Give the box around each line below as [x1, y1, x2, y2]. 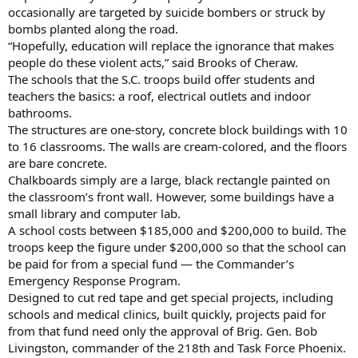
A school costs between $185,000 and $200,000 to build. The [8, 221, 346, 238]
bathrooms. [8, 104, 72, 121]
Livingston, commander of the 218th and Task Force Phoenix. [8, 339, 346, 356]
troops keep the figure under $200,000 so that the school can [8, 238, 346, 255]
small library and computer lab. [8, 205, 181, 221]
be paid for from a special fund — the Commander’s [8, 255, 294, 272]
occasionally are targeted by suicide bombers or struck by [8, 3, 325, 20]
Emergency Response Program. [8, 272, 181, 288]
